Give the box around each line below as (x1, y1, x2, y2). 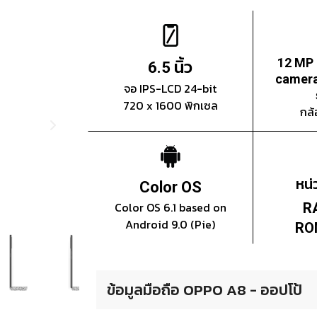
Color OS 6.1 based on (114, 199, 226, 217)
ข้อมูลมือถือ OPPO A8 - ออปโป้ (107, 279, 302, 301)
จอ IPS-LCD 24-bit (124, 80, 217, 98)
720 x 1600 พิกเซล (122, 97, 218, 115)
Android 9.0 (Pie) (125, 216, 216, 234)
